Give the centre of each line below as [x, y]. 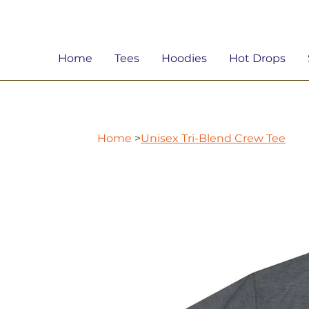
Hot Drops [257, 59]
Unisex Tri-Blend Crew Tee [213, 139]
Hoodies [184, 59]
